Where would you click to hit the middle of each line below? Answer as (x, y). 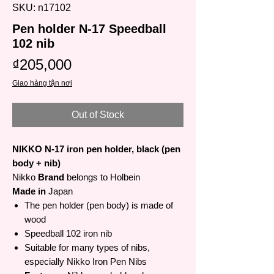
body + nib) (36, 163)
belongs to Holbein (102, 177)
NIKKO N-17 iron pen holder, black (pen (96, 149)
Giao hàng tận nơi (42, 83)
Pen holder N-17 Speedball (89, 29)
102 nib (33, 44)
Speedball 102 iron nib (68, 234)
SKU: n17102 (42, 8)
